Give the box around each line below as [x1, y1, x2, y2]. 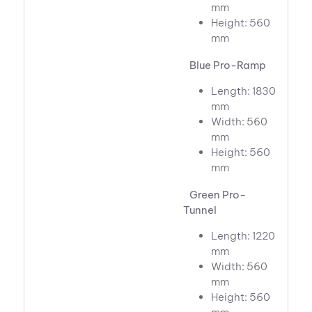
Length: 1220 [211, 229, 276, 243]
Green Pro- [183, 188, 247, 202]
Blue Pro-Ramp [183, 58, 267, 72]
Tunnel [183, 203, 217, 217]
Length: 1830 [211, 84, 276, 98]
